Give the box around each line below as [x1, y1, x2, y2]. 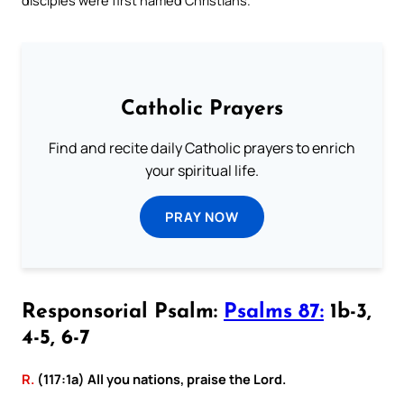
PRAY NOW [165, 207, 239, 226]
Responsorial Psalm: [22, 301, 224, 323]
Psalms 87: [224, 301, 324, 323]
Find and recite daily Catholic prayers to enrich [49, 138, 355, 159]
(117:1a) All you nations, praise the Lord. [34, 369, 286, 388]
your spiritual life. [145, 161, 259, 181]
